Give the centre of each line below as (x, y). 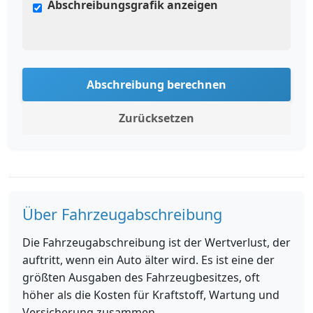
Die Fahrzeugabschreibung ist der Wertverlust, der (156, 242)
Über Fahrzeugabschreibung (122, 214)
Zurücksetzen (156, 118)
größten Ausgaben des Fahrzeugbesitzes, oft (141, 277)
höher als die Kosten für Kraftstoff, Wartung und (151, 295)
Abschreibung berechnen (156, 85)
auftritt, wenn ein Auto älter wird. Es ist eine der (148, 260)
